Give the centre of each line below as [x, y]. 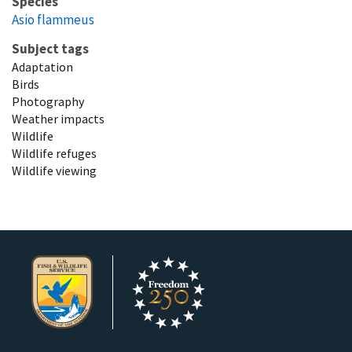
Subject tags [50, 48]
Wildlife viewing [54, 170]
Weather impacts [58, 118]
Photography [48, 101]
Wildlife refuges [54, 153]
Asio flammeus [53, 19]
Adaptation [42, 66]
